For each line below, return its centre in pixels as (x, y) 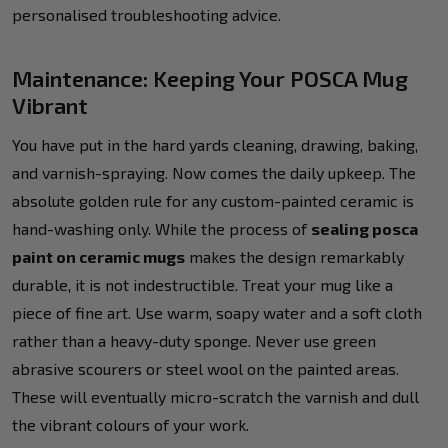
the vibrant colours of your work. (130, 424)
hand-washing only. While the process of (161, 228)
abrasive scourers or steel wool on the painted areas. (205, 368)
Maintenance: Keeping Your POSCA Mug (210, 77)
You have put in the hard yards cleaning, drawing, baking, (215, 144)
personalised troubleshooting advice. (146, 14)
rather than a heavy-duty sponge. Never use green (194, 340)
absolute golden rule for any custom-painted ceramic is (213, 200)
